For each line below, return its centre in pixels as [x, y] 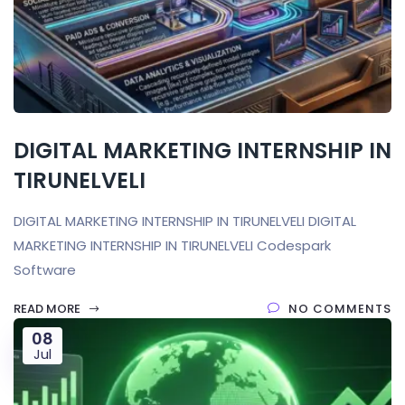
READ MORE [48, 308]
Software [45, 269]
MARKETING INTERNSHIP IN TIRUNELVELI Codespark [172, 245]
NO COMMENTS [340, 308]
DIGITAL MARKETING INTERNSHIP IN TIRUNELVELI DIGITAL [185, 221]
